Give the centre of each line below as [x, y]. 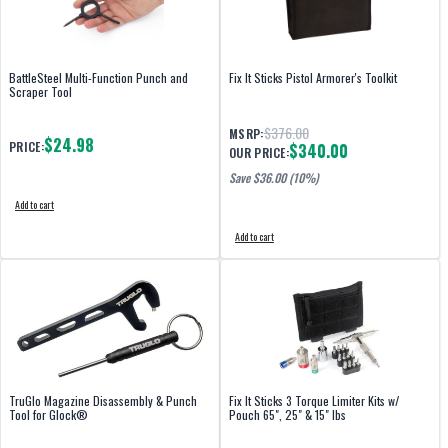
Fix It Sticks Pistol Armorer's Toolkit [313, 77]
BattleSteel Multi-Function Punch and [98, 77]
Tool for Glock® [48, 414]
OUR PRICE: [259, 152]
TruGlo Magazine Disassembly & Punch [103, 400]
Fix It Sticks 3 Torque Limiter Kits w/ [314, 400]
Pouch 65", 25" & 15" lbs [287, 414]
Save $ [244, 177]
